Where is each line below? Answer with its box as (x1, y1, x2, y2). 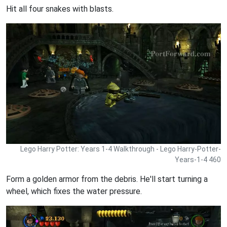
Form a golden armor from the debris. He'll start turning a (6, 174, 208, 184)
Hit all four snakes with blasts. (6, 4, 113, 14)
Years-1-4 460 (175, 156, 221, 164)
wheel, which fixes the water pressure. (6, 186, 142, 196)
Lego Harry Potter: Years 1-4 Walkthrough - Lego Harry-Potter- (20, 145, 221, 153)
